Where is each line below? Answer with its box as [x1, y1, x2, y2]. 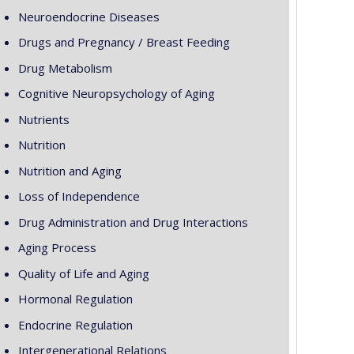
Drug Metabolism [17, 59, 112, 76]
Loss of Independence [17, 188, 140, 205]
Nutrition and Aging [17, 162, 122, 179]
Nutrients [17, 111, 70, 127]
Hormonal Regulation [17, 291, 133, 307]
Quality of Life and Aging [17, 265, 149, 281]
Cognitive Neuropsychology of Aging [17, 85, 215, 102]
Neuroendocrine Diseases [17, 8, 160, 24]
